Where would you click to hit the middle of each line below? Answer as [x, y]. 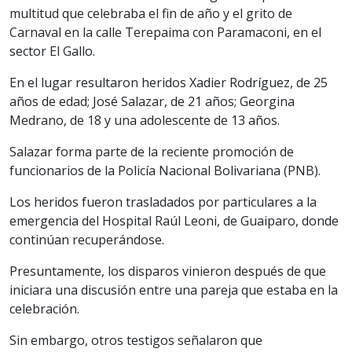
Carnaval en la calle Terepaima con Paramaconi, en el [165, 32]
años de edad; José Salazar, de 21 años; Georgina [152, 101]
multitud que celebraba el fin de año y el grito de [151, 13]
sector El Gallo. [52, 51]
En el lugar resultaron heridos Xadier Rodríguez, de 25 [169, 82]
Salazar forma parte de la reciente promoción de [152, 151]
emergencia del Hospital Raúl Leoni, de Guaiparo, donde [174, 220]
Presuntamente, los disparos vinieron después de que [168, 271]
